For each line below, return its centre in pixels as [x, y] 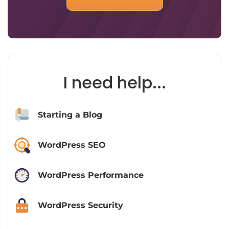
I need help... [114, 83]
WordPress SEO [72, 145]
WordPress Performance [90, 175]
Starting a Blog [70, 115]
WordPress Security [80, 205]
